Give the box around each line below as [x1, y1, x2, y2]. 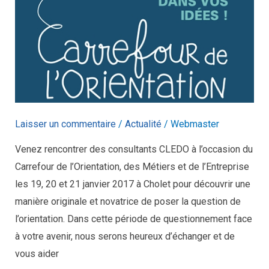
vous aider [14, 248, 59, 260]
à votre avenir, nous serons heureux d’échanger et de [14, 231, 235, 243]
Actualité [124, 118, 162, 130]
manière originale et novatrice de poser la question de [14, 196, 241, 208]
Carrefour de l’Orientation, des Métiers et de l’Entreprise [14, 161, 249, 173]
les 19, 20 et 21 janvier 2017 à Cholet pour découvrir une [14, 178, 250, 190]
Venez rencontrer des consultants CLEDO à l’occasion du [14, 144, 253, 156]
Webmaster [170, 118, 219, 130]
